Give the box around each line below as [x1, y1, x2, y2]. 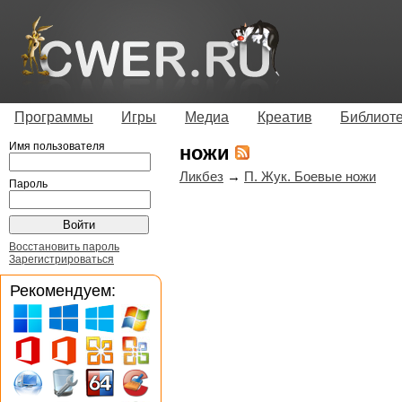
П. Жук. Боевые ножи [244, 168, 376, 184]
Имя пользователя [9, 139, 105, 153]
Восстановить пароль [9, 240, 119, 253]
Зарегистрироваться [9, 252, 114, 266]
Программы [13, 109, 93, 125]
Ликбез [179, 168, 223, 184]
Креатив [257, 109, 312, 125]
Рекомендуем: [10, 280, 116, 300]
